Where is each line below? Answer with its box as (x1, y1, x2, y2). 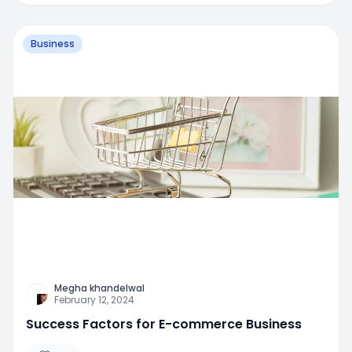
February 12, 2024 (54, 292, 134, 306)
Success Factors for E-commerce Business (26, 314, 302, 333)
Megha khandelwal (54, 280, 145, 295)
